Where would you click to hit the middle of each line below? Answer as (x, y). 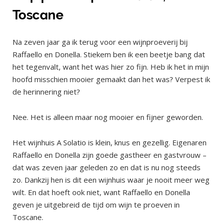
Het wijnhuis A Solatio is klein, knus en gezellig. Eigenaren (110, 143)
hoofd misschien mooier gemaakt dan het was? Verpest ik (111, 79)
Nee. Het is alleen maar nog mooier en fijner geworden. (108, 117)
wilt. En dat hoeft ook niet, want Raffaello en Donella (101, 192)
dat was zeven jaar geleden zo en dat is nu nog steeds (107, 167)
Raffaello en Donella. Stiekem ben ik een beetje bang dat (109, 55)
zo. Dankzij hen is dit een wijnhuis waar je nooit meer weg (111, 180)
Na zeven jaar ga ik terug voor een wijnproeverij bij (100, 42)
